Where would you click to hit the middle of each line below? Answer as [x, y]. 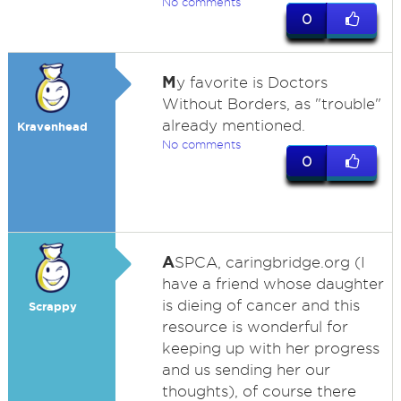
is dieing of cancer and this [260, 305]
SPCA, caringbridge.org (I [269, 262]
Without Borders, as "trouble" [271, 104]
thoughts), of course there [259, 391]
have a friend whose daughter [273, 284]
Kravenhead [53, 127]
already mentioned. [233, 125]
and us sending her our [246, 370]
